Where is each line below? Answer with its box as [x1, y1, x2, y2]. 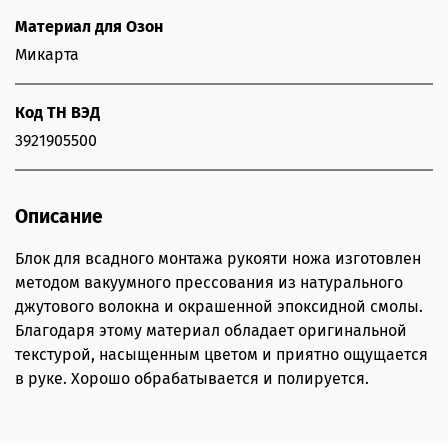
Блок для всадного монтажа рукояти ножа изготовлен [15, 249, 421, 269]
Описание [15, 205, 103, 229]
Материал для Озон [15, 17, 163, 37]
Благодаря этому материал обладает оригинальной [15, 321, 407, 341]
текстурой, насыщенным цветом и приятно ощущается [15, 345, 428, 365]
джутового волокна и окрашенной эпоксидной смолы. [15, 297, 423, 317]
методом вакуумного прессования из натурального [15, 273, 403, 293]
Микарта [15, 45, 79, 65]
